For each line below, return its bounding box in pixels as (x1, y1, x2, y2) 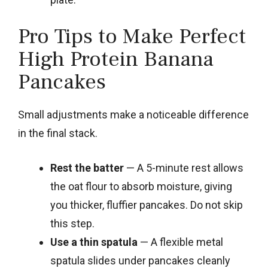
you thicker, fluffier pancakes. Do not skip (50, 198, 243, 211)
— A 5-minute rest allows (124, 161, 243, 174)
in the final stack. (18, 126, 98, 139)
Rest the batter (50, 161, 124, 174)
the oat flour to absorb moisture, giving (50, 179, 232, 193)
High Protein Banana (18, 45, 214, 73)
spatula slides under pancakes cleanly (50, 254, 230, 267)
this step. (50, 217, 95, 230)
